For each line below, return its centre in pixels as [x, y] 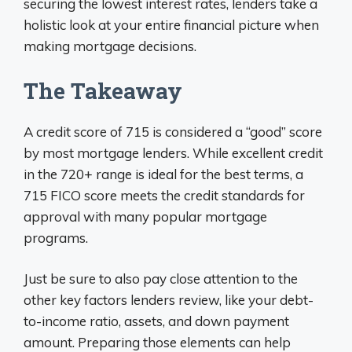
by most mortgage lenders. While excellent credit [173, 152]
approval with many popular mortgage [145, 216]
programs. [56, 237]
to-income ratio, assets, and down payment [156, 321]
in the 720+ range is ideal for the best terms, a [163, 174]
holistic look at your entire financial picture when [171, 25]
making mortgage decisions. [110, 46]
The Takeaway [103, 90]
